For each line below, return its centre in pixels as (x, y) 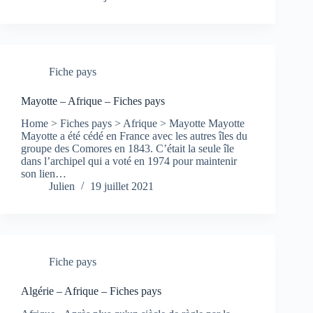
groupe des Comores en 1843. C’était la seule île (128, 149)
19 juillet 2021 (122, 187)
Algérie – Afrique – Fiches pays (91, 291)
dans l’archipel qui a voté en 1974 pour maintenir (129, 161)
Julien (62, 187)
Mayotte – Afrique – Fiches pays (93, 101)
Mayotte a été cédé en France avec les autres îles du (134, 136)
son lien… (44, 174)
